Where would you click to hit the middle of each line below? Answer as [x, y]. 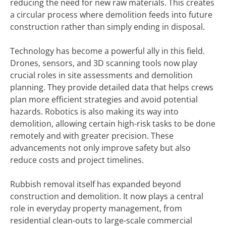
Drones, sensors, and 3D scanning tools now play [104, 63]
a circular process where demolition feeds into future [111, 15]
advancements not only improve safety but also [100, 148]
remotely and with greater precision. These [92, 136]
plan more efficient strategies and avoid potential [104, 99]
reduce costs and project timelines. [77, 160]
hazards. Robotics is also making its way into [94, 111]
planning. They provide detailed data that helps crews [112, 87]
